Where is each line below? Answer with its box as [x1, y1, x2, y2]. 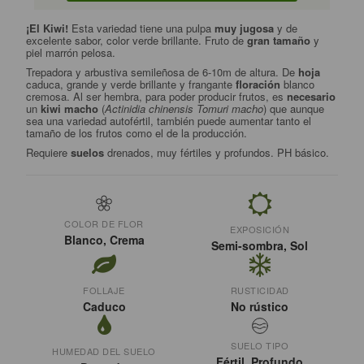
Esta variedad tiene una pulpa [71, 20, 215, 37]
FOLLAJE [83, 284, 125, 297]
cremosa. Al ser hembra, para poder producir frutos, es [26, 89, 288, 105]
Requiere [26, 145, 71, 161]
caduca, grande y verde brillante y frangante [26, 76, 236, 93]
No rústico [231, 298, 289, 315]
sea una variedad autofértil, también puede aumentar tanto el [26, 113, 312, 129]
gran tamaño [247, 32, 311, 49]
